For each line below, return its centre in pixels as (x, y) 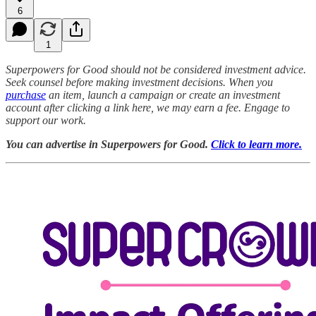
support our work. (46, 120)
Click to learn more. (256, 144)
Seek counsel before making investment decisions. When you (139, 82)
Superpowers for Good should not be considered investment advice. (156, 69)
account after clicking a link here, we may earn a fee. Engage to (148, 107)
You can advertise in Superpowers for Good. (108, 144)
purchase (26, 95)
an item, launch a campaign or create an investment (163, 95)
